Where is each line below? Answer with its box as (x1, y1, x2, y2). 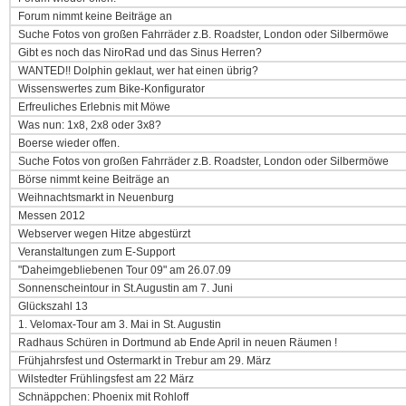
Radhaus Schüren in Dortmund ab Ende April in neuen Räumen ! (15, 336, 337, 349)
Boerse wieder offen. (15, 137, 122, 150)
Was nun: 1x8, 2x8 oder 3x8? (15, 119, 161, 131)
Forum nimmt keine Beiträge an (15, 10, 172, 23)
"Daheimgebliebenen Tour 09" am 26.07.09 (15, 264, 231, 276)
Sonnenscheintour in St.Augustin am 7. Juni (15, 282, 233, 295)
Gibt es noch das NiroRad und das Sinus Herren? (15, 46, 265, 59)
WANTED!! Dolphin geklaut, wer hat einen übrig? (15, 64, 258, 77)
